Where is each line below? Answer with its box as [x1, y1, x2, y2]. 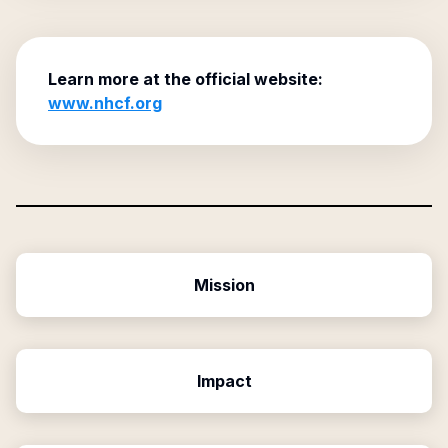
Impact [196, 371, 252, 391]
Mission [193, 275, 255, 295]
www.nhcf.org [48, 93, 162, 113]
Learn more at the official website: [48, 69, 323, 89]
